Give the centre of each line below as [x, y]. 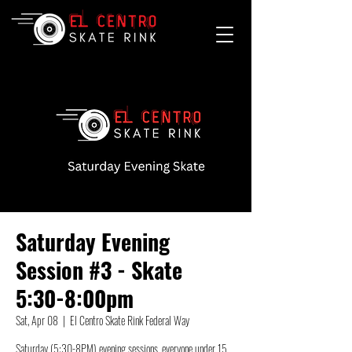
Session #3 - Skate [99, 270]
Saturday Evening [93, 242]
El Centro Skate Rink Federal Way [130, 320]
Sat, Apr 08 [37, 320]
